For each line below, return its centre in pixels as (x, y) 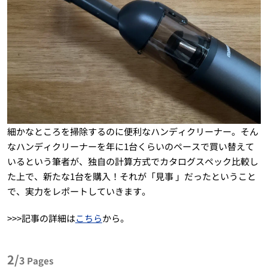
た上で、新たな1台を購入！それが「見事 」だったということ (131, 176)
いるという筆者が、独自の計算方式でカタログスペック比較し (133, 162)
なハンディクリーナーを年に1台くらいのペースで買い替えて (130, 147)
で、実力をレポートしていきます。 (79, 191)
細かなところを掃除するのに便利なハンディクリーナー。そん (133, 132)
